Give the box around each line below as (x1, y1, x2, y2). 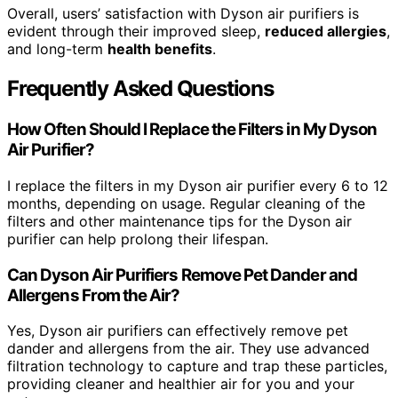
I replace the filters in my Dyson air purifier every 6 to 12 (7, 177, 388, 195)
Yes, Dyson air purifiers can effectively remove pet (7, 322, 348, 340)
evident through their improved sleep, (7, 22, 265, 41)
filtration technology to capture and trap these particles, (7, 357, 387, 376)
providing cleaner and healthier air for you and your (7, 375, 354, 394)
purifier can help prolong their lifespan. (7, 230, 268, 248)
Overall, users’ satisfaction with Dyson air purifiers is (7, 4, 359, 23)
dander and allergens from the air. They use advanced (7, 339, 370, 358)
